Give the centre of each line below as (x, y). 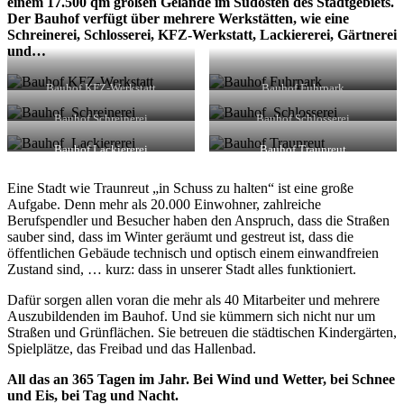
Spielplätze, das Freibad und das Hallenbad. (132, 349)
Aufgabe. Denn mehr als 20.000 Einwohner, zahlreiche (164, 205)
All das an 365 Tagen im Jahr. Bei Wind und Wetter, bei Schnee (201, 380)
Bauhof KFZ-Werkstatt (101, 89)
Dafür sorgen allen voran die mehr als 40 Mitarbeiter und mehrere (193, 300)
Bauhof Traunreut (303, 150)
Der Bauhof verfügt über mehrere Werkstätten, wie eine (178, 19)
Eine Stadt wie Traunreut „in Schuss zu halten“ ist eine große (180, 188)
